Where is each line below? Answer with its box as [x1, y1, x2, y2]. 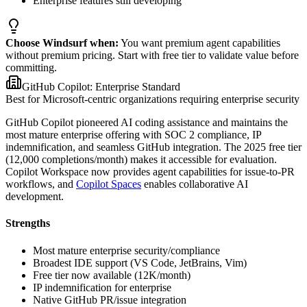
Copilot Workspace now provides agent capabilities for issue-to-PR [5, 166, 295, 177]
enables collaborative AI [144, 178, 248, 190]
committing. [5, 62, 57, 73]
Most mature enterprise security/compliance [33, 244, 220, 256]
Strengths [5, 217, 50, 230]
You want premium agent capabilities [119, 37, 280, 49]
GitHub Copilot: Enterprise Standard [22, 81, 180, 93]
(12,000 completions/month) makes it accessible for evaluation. [5, 153, 277, 165]
